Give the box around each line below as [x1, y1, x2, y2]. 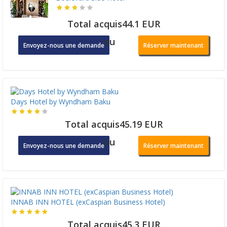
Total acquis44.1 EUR [67, 17, 160, 30]
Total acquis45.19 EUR [64, 118, 163, 131]
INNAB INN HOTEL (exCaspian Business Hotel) [11, 197, 165, 207]
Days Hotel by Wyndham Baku [11, 97, 110, 107]
